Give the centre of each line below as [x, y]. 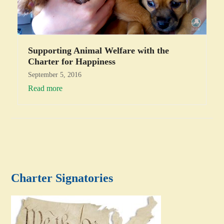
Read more [45, 88]
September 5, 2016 [54, 74]
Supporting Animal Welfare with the [98, 50]
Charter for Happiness [71, 61]
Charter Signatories [62, 178]
